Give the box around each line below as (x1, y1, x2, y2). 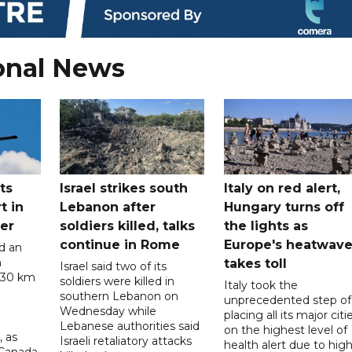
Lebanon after (60, 199, 156, 214)
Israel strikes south (60, 180, 189, 196)
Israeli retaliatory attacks (60, 333, 192, 348)
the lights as (223, 218, 308, 233)
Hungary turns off (223, 199, 344, 214)
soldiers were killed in (60, 273, 175, 288)
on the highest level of (223, 322, 347, 337)
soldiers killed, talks (60, 218, 196, 233)
